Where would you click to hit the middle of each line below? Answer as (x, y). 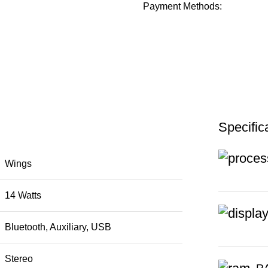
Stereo (19, 259)
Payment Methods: (182, 7)
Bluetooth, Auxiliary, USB (58, 227)
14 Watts (23, 196)
